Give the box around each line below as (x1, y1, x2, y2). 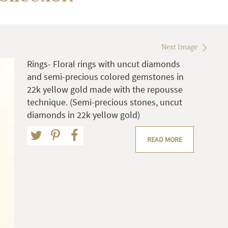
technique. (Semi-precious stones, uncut (27, 96, 182, 108)
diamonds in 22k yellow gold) (27, 109, 140, 121)
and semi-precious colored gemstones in (27, 71, 184, 83)
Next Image (161, 43, 197, 52)
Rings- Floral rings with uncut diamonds (27, 58, 180, 70)
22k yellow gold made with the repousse (27, 83, 183, 96)
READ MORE (147, 135, 182, 145)
